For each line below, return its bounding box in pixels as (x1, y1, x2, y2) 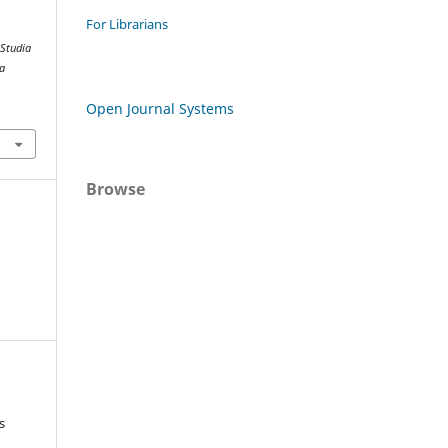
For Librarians (86, 14, 168, 33)
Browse (86, 177, 145, 200)
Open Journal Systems (86, 98, 234, 118)
